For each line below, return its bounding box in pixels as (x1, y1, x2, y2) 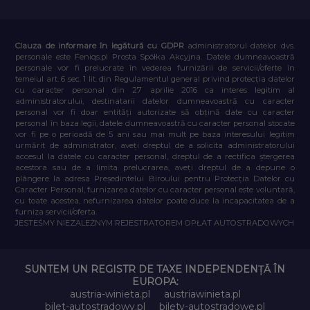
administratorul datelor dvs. (187, 40, 295, 51)
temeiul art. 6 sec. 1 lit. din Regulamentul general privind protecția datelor (15, 73, 295, 84)
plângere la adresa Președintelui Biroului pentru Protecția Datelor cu (15, 173, 295, 183)
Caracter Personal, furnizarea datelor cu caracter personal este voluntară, (15, 184, 295, 194)
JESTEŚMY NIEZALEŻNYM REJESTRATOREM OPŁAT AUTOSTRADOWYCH (15, 217, 295, 228)
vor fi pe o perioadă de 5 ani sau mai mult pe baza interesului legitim (15, 129, 295, 139)
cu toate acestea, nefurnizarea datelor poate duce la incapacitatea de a (15, 195, 295, 206)
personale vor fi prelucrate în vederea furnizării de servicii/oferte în (15, 62, 295, 73)
